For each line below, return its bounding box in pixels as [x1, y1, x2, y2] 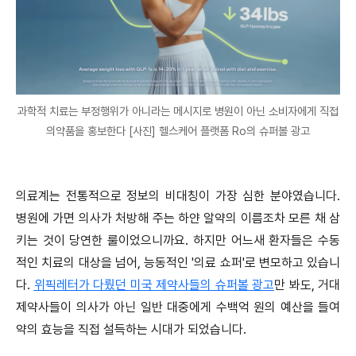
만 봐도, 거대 [274, 277, 340, 292]
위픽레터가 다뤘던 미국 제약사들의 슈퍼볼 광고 [33, 277, 274, 292]
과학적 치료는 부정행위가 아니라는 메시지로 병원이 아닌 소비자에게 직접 [17, 103, 339, 118]
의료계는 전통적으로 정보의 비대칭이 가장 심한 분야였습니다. [16, 188, 340, 203]
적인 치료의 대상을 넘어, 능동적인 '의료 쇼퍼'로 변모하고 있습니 [16, 254, 340, 270]
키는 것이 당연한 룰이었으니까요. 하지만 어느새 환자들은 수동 [16, 232, 340, 248]
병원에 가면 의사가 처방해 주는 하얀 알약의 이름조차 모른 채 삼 [16, 210, 340, 226]
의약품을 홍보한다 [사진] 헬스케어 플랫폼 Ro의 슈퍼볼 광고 [46, 123, 310, 137]
